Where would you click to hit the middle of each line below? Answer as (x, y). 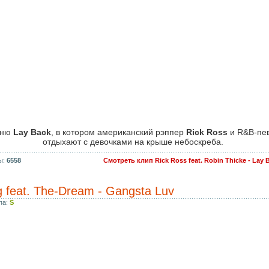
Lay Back (32, 132)
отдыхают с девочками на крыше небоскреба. (133, 142)
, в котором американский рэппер (119, 132)
